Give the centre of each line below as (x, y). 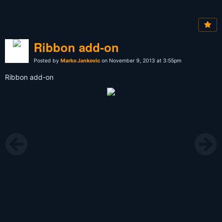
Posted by (47, 61)
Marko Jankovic (80, 61)
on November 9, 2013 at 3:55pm (141, 61)
